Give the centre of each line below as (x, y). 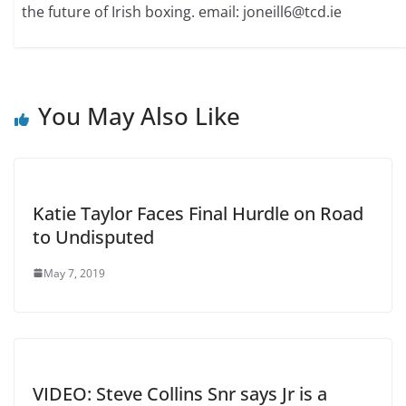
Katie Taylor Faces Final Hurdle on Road (198, 213)
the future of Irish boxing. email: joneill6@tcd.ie (182, 12)
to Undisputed (93, 237)
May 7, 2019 (74, 273)
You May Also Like (139, 116)
